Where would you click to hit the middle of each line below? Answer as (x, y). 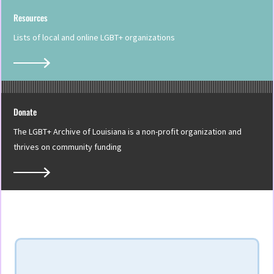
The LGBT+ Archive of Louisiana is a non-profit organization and (128, 132)
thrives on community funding (68, 147)
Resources (31, 18)
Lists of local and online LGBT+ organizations (94, 38)
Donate (25, 112)
